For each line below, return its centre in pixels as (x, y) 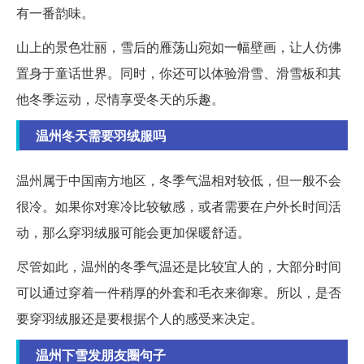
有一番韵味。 (55, 13)
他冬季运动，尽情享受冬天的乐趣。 (120, 99)
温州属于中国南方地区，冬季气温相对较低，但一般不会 (179, 180)
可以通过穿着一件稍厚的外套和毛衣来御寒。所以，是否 (179, 292)
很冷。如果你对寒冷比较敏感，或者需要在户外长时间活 (179, 206)
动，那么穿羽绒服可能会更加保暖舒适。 (133, 232)
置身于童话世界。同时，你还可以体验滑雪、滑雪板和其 (179, 73)
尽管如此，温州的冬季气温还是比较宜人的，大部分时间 (179, 266)
